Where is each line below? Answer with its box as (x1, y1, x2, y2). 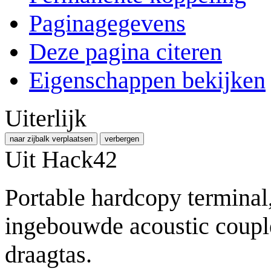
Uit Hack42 (5, 145, 117, 173)
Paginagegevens (29, 9, 186, 37)
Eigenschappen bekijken (29, 66, 266, 94)
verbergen (105, 134, 139, 143)
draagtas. (5, 240, 92, 268)
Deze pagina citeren (29, 38, 222, 65)
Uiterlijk (5, 104, 87, 132)
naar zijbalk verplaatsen (10, 134, 93, 143)
